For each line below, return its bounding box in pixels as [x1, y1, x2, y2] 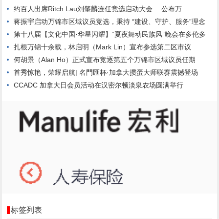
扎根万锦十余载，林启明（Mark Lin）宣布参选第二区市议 [14, 43, 192, 51]
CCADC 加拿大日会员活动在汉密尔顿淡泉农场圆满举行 [14, 81, 184, 89]
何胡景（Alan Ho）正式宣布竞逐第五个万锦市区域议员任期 [14, 56, 196, 64]
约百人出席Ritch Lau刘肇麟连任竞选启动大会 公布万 [14, 5, 182, 13]
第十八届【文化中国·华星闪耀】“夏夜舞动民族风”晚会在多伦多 [14, 30, 206, 39]
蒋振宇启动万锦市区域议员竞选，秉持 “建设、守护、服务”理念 [14, 18, 206, 26]
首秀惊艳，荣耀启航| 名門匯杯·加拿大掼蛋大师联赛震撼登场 [14, 68, 198, 77]
